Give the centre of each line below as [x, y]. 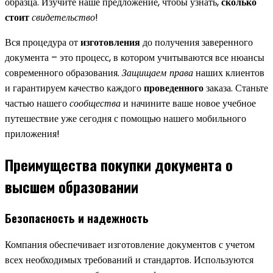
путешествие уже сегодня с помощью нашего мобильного [126, 118]
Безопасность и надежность [77, 218]
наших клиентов [229, 73]
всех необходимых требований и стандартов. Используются [129, 260]
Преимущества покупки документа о [119, 164]
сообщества [95, 103]
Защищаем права [158, 73]
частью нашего [37, 103]
